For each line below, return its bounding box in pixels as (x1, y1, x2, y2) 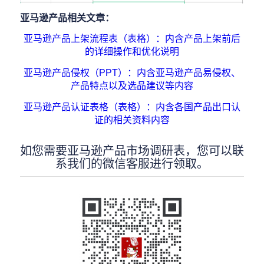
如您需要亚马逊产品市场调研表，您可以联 (19, 144, 244, 157)
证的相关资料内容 (94, 114, 170, 125)
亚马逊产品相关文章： (19, 12, 114, 23)
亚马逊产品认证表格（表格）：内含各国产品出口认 (23, 101, 240, 112)
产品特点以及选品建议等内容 (70, 80, 193, 91)
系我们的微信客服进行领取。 (55, 157, 209, 170)
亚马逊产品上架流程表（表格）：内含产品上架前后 (23, 34, 240, 44)
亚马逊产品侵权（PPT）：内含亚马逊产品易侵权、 (23, 67, 240, 78)
